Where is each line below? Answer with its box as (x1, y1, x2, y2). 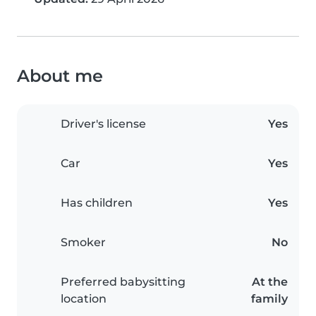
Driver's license (61, 117, 146, 131)
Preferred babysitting (61, 275, 186, 289)
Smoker (61, 236, 106, 250)
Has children (61, 196, 133, 210)
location (61, 292, 107, 306)
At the (252, 275, 288, 289)
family (251, 292, 288, 306)
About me (17, 66, 103, 87)
